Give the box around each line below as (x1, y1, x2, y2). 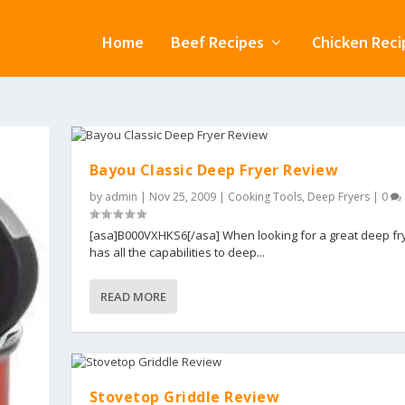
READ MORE (99, 288, 166, 306)
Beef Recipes (170, 31, 264, 52)
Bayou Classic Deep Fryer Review (89, 160, 339, 181)
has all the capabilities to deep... (89, 244, 265, 261)
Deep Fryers (306, 189, 370, 205)
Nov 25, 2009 (148, 189, 216, 205)
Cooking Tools (227, 189, 302, 205)
